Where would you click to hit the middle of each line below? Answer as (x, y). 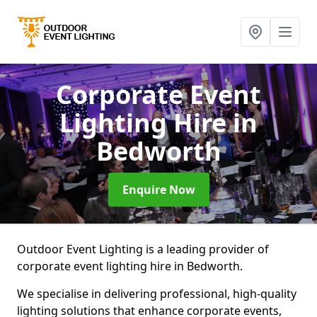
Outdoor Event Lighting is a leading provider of (143, 249)
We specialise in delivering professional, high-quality (157, 294)
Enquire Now (158, 190)
